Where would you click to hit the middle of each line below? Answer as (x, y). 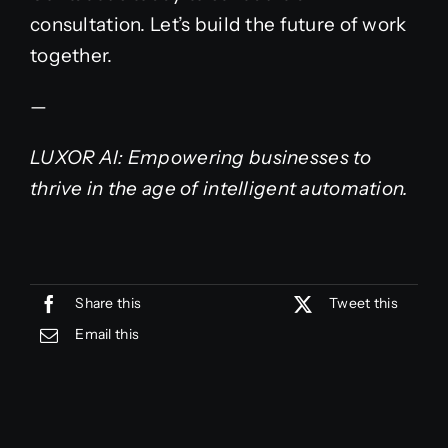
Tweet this (364, 303)
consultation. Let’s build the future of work (218, 24)
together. (71, 55)
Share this (108, 303)
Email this (107, 334)
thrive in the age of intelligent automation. (219, 188)
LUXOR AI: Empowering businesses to (200, 157)
